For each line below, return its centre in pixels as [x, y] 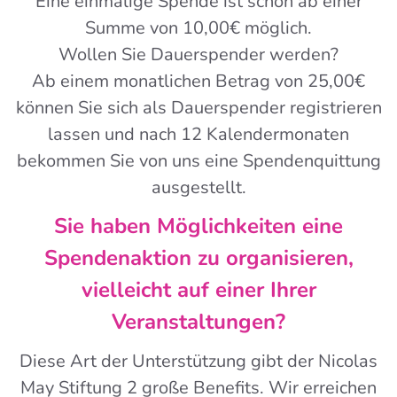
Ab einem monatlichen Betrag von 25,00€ [198, 81]
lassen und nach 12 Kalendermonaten [198, 134]
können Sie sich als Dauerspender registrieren [198, 107]
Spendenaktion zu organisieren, [198, 257]
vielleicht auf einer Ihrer [198, 289]
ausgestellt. [198, 187]
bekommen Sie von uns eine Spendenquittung [198, 160]
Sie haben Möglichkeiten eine [198, 226]
